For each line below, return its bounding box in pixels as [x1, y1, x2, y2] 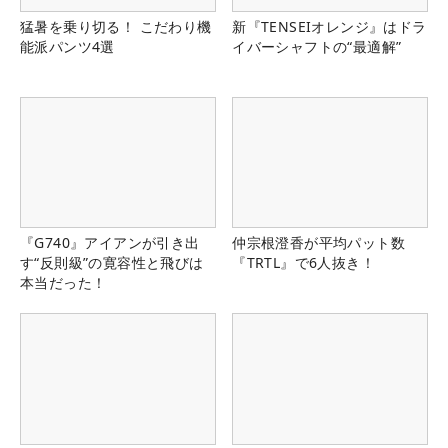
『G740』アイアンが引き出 [20, 233, 200, 253]
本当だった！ [20, 273, 107, 293]
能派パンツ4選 [20, 37, 115, 57]
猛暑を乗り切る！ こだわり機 [20, 17, 212, 37]
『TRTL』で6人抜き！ [232, 253, 375, 273]
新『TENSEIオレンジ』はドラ [232, 17, 427, 37]
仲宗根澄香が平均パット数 [232, 233, 405, 253]
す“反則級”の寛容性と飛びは [20, 253, 204, 273]
